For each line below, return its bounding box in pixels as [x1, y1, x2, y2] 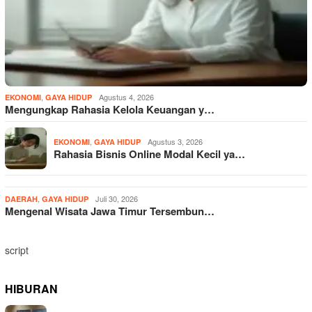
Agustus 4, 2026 [99, 91, 154, 102]
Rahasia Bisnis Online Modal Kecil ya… [54, 146, 245, 162]
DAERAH [5, 193, 38, 204]
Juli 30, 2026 [95, 192, 138, 204]
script [5, 242, 29, 257]
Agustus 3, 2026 [148, 135, 203, 147]
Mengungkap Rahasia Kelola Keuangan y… [5, 101, 214, 117]
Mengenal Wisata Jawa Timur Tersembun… [5, 203, 214, 219]
